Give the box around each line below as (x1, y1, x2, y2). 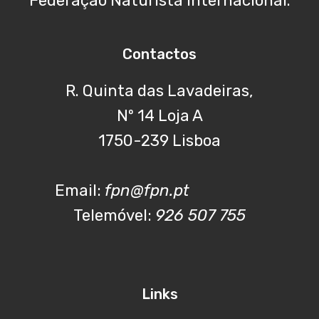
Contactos (122, 46, 197, 63)
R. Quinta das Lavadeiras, (66, 81, 253, 101)
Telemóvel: (73, 206, 155, 226)
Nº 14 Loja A (116, 106, 203, 126)
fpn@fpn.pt (105, 181, 189, 201)
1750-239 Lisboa (98, 131, 221, 151)
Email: (55, 181, 105, 201)
